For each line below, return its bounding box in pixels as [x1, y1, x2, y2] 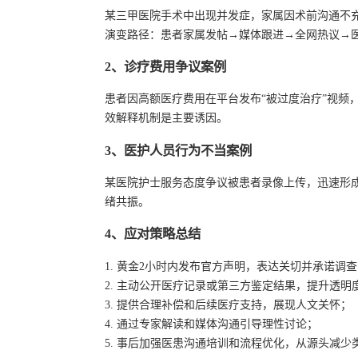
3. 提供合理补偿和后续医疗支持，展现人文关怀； [105, 298, 352, 311]
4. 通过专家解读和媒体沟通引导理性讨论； [105, 317, 318, 330]
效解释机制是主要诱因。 [105, 112, 228, 125]
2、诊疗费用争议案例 [105, 58, 226, 74]
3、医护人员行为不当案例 [105, 142, 252, 158]
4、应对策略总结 [105, 226, 201, 242]
